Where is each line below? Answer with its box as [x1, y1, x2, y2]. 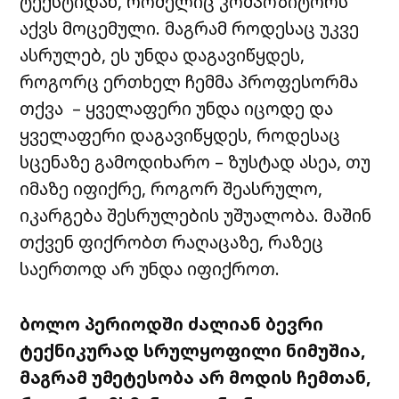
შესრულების [107, 203, 220, 228]
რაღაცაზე [172, 230, 260, 255]
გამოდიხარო [94, 150, 211, 175]
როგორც [20, 69, 100, 94]
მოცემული [62, 16, 157, 41]
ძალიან [188, 312, 262, 337]
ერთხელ [103, 69, 182, 94]
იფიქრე [73, 176, 142, 201]
